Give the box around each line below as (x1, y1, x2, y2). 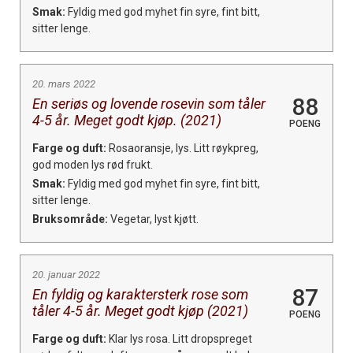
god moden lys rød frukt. (32, 158, 153, 171)
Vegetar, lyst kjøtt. (108, 212, 199, 225)
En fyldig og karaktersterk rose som (32, 285, 248, 303)
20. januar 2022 (32, 268, 100, 281)
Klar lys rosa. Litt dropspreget (106, 332, 252, 345)
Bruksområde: (32, 212, 108, 225)
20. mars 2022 (32, 77, 95, 90)
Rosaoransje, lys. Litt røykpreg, (106, 141, 258, 154)
